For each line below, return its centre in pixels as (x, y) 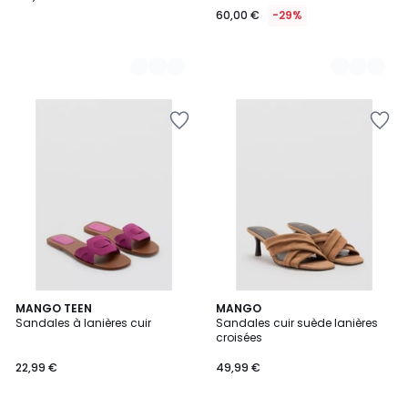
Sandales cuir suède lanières (297, 323)
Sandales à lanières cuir (83, 323)
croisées (239, 337)
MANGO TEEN (54, 308)
